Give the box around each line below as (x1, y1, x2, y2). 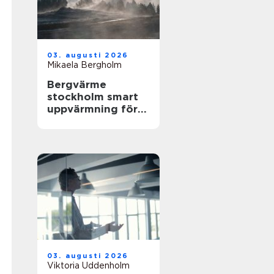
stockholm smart (47, 91, 107, 103)
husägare (47, 115, 98, 127)
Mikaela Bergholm (47, 60, 122, 70)
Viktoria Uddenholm (47, 261, 130, 270)
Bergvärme (47, 78, 106, 91)
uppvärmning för (47, 103, 138, 115)
